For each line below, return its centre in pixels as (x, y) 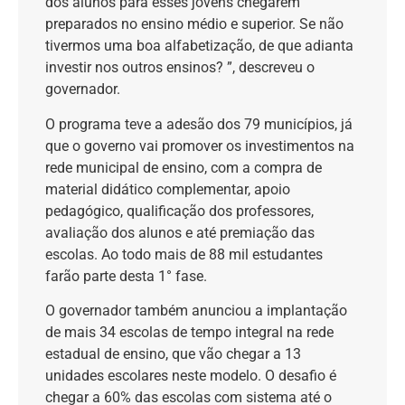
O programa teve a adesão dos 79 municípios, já (199, 124)
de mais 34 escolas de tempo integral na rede (189, 333)
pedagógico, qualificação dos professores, (179, 211)
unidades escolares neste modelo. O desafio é (191, 376)
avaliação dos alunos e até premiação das (180, 232)
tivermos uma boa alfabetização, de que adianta (199, 46)
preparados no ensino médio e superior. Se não (194, 24)
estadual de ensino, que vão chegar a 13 (173, 354)
